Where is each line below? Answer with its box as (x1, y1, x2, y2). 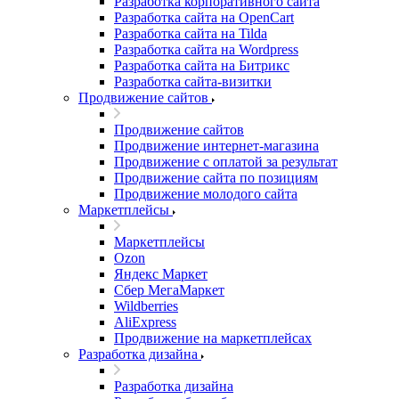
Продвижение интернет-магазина (114, 138, 319, 153)
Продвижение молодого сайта (114, 186, 297, 201)
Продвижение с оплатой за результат (114, 154, 338, 169)
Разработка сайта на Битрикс (114, 58, 289, 73)
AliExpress (114, 314, 176, 330)
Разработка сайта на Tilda (114, 26, 267, 41)
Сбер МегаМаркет (114, 282, 224, 297)
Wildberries (114, 298, 178, 313)
